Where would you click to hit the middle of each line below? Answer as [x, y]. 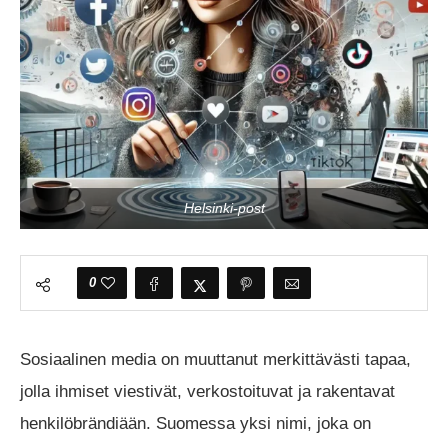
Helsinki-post [224, 207]
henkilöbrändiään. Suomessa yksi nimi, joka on [195, 423]
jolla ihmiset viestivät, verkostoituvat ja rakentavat [207, 391]
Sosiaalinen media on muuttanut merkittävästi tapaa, [215, 359]
